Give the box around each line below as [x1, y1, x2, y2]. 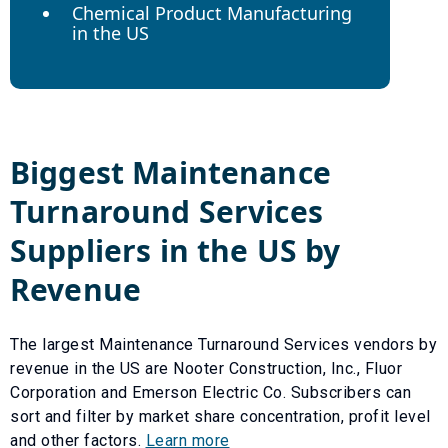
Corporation [10, 382, 97, 402]
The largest [10, 334, 99, 354]
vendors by [349, 334, 437, 354]
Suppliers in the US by [10, 229, 341, 271]
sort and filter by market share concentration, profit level [10, 406, 431, 426]
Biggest [10, 151, 133, 193]
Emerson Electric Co [132, 382, 283, 402]
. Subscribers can [282, 382, 411, 402]
